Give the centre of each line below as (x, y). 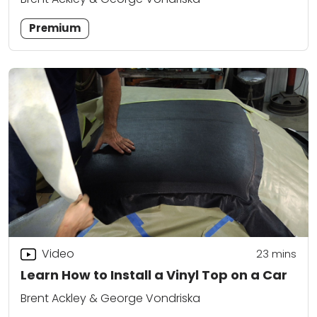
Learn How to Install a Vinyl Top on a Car (154, 275)
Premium (55, 28)
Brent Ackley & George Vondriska (110, 299)
